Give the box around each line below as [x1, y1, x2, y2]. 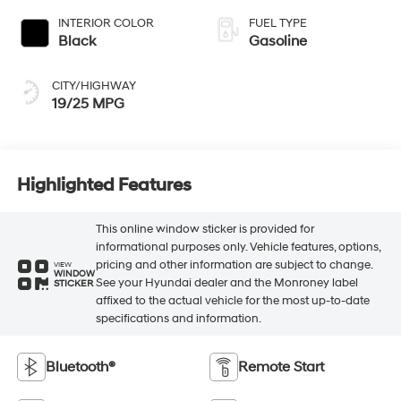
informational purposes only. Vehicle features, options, [95, 240, 380, 255]
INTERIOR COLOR [57, 15, 154, 30]
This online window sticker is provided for [95, 222, 314, 237]
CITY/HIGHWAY [51, 78, 136, 93]
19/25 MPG [51, 94, 124, 113]
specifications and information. [95, 311, 261, 327]
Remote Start [238, 357, 324, 376]
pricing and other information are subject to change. [95, 258, 372, 273]
